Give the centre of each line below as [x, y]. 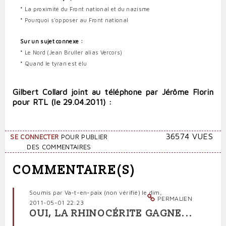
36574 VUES [189, 136]
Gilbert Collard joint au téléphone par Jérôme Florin [113, 92]
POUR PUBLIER [83, 137]
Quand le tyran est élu [56, 63]
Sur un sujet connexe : [52, 41]
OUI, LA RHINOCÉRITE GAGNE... [111, 213]
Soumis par [47, 192]
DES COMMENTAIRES [59, 147]
